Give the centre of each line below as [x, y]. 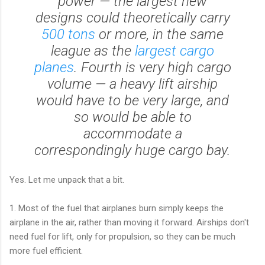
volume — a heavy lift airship [132, 84]
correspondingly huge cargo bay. [132, 150]
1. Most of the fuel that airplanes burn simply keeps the [117, 208]
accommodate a [132, 133]
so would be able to [132, 117]
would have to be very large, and [132, 100]
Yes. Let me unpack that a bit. [67, 180]
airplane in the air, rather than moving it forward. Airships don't [129, 222]
